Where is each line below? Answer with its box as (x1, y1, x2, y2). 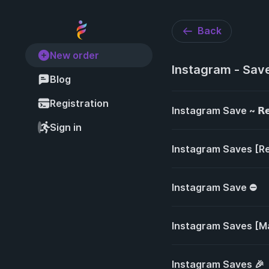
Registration (50, 97, 109, 109)
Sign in (50, 121, 82, 133)
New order (50, 49, 99, 61)
